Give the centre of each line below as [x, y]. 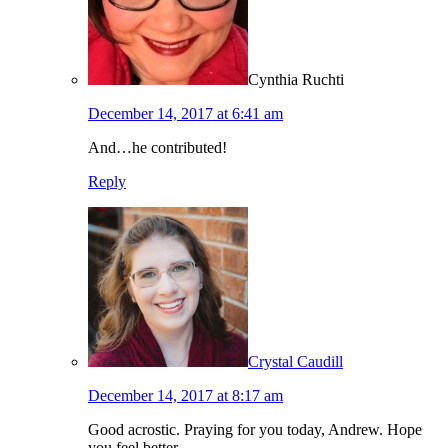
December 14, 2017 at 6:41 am [185, 114]
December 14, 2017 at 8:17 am [185, 396]
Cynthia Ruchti [296, 80]
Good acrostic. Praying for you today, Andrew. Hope [255, 430]
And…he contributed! [157, 148]
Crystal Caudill [295, 362]
